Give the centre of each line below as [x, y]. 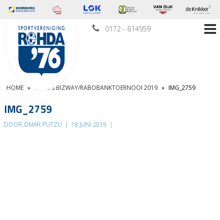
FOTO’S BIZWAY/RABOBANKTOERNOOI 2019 [96, 88]
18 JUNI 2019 [89, 125]
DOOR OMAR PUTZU [34, 125]
